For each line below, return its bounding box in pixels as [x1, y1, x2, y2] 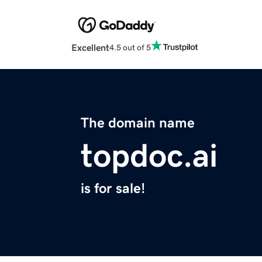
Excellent [71, 43, 109, 53]
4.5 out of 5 [109, 43, 151, 51]
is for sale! [81, 181, 145, 196]
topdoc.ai [81, 139, 218, 173]
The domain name [81, 116, 195, 130]
